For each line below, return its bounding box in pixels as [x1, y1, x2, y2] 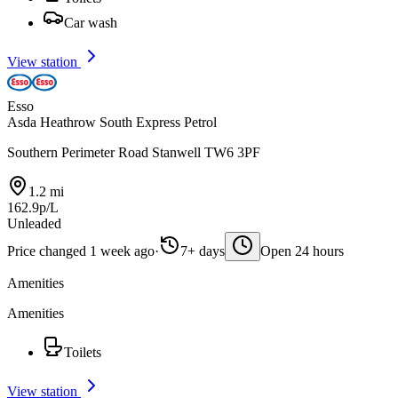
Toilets [64, 345, 101, 360]
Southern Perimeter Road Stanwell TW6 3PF [7, 145, 260, 160]
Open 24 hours [260, 243, 344, 259]
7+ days [180, 243, 225, 259]
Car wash [64, 15, 117, 30]
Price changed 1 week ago [7, 243, 155, 259]
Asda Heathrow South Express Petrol [7, 115, 217, 130]
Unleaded [7, 216, 61, 231]
